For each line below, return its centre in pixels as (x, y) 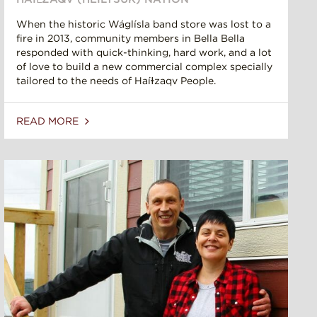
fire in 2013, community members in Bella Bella (131, 39)
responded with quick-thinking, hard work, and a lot (144, 53)
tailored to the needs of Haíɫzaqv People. (116, 81)
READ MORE (49, 121)
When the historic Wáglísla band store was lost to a (144, 24)
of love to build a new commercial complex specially (144, 67)
